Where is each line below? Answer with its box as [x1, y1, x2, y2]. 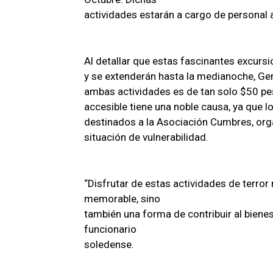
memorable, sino [84, 192, 160, 205]
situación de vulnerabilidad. [84, 130, 208, 143]
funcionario [84, 222, 136, 235]
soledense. [84, 238, 134, 250]
